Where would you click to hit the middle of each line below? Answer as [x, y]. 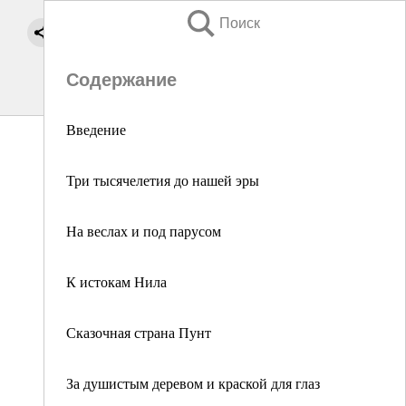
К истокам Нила [116, 281]
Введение [96, 129]
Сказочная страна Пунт [139, 332]
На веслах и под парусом [144, 231]
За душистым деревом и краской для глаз [193, 383]
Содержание [121, 80]
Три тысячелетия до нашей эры [163, 180]
